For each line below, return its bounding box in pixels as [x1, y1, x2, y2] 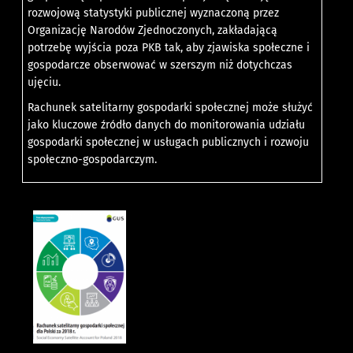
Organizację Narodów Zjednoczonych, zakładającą [28, 23, 278, 37]
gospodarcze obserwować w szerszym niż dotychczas [28, 58, 293, 72]
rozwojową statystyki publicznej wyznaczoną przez [28, 6, 280, 20]
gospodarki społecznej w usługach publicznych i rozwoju [28, 135, 310, 149]
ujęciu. [28, 75, 61, 89]
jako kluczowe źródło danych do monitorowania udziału [28, 117, 306, 132]
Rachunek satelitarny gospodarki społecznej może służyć [28, 100, 314, 114]
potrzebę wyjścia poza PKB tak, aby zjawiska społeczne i [28, 40, 310, 54]
